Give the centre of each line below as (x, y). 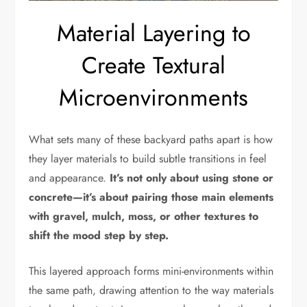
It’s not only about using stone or (192, 177)
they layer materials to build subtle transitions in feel (148, 158)
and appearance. (70, 177)
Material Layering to (153, 33)
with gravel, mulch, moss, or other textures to (144, 216)
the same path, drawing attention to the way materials (151, 290)
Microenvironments (153, 97)
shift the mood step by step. (99, 235)
